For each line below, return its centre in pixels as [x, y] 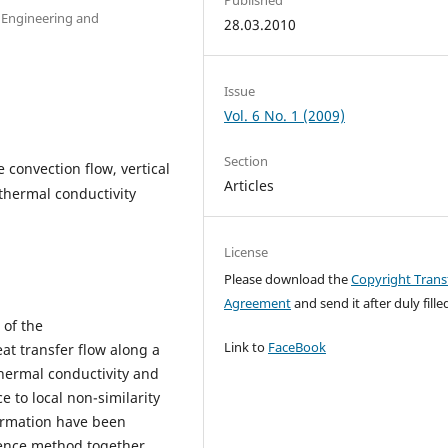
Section [246, 161]
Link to [246, 347]
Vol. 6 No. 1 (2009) [285, 115]
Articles [249, 186]
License [246, 252]
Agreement [258, 303]
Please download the [288, 279]
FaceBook [297, 347]
